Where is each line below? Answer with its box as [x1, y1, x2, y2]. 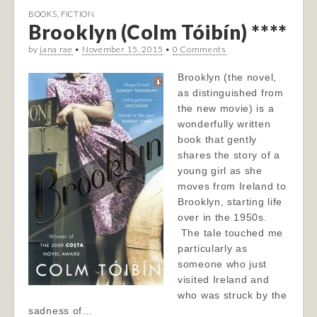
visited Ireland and [178, 274, 270, 285]
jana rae [40, 44, 73, 54]
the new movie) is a [178, 103, 275, 114]
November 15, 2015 [81, 44, 163, 54]
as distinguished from [178, 87, 284, 98]
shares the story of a [178, 149, 280, 161]
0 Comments [172, 44, 226, 54]
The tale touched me [178, 227, 283, 238]
